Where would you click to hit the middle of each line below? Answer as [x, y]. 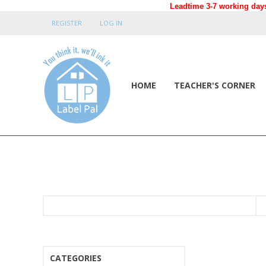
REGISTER [67, 23]
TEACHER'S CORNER [215, 85]
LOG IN [111, 23]
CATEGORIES [76, 258]
